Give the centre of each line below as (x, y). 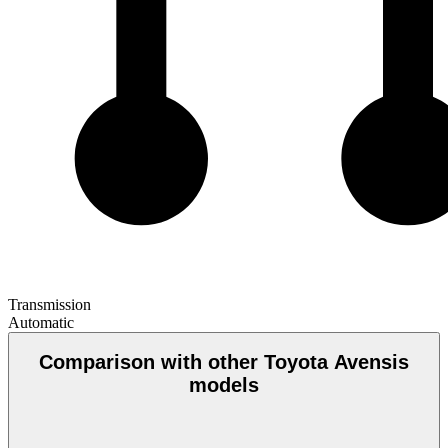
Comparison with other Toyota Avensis (224, 362)
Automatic (41, 322)
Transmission (49, 304)
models (224, 385)
